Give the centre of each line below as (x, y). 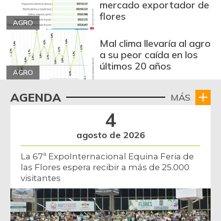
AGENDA (36, 97)
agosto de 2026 (110, 135)
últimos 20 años (136, 66)
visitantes (40, 178)
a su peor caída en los (149, 55)
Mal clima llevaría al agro (155, 43)
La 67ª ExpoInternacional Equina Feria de (107, 156)
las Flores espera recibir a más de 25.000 (105, 167)
